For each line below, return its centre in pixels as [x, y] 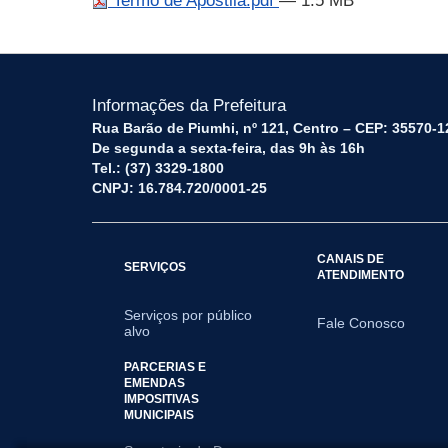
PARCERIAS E [165, 366]
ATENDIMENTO [361, 274]
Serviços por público [188, 315]
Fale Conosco [361, 323]
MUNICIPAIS [159, 414]
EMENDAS [154, 382]
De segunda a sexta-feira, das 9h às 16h [228, 148]
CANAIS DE [351, 258]
